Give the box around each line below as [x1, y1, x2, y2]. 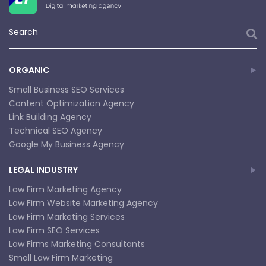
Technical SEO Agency [9, 124, 102, 137]
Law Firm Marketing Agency [9, 183, 122, 195]
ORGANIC [9, 64, 49, 76]
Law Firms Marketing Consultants [9, 237, 145, 250]
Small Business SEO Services [9, 83, 124, 96]
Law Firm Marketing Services [9, 210, 125, 223]
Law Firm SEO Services [9, 224, 100, 236]
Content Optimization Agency [9, 97, 134, 109]
